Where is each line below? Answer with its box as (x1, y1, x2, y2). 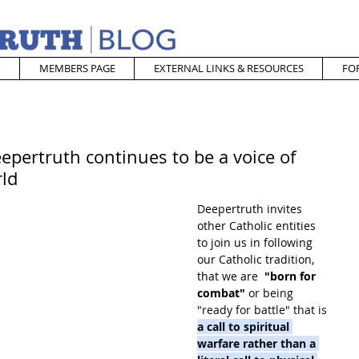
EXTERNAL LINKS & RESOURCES (153, 61, 304, 75)
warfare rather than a (197, 336, 319, 351)
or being (245, 285, 296, 301)
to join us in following (197, 235, 316, 250)
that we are (197, 268, 264, 284)
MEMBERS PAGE (38, 61, 115, 75)
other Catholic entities (197, 218, 319, 233)
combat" (197, 285, 245, 301)
